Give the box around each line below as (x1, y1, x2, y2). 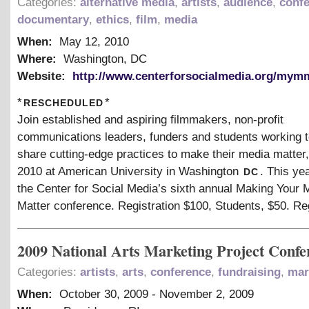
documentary (17, 13, 89, 27)
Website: (17, 70, 69, 83)
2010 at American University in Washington (17, 165, 242, 179)
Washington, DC (60, 52, 147, 66)
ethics (96, 13, 129, 27)
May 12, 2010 (59, 35, 129, 49)
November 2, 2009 (159, 288, 254, 301)
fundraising (218, 266, 281, 279)
